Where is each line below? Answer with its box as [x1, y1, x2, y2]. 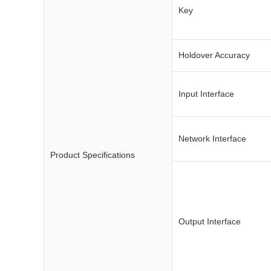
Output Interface [178, 217, 241, 226]
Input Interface [178, 89, 234, 99]
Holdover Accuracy [178, 50, 250, 60]
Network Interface [178, 134, 246, 143]
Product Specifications [50, 150, 135, 160]
